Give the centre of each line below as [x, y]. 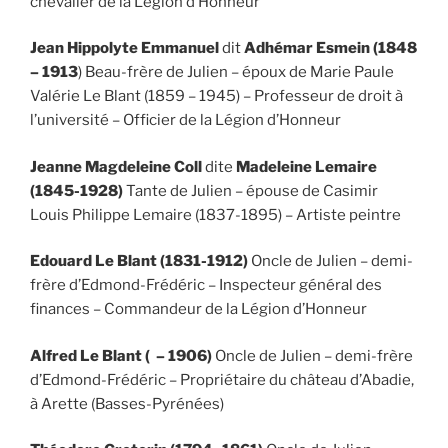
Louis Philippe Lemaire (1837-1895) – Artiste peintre [215, 214]
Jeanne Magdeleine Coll [117, 166]
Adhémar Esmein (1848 [330, 48]
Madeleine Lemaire [305, 166]
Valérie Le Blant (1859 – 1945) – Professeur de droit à [216, 96]
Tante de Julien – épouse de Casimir [252, 190]
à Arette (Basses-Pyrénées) [127, 403]
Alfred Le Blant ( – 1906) [121, 355]
